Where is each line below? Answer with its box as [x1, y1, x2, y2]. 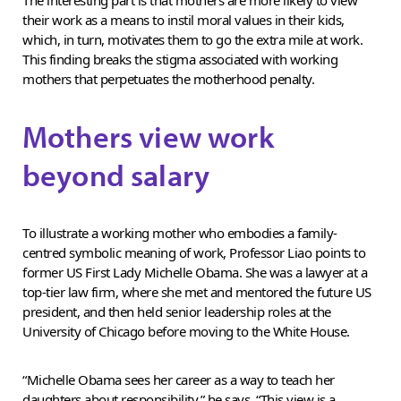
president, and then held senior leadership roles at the [22, 302, 331, 320]
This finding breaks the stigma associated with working [22, 49, 337, 68]
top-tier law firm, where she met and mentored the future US [22, 282, 371, 301]
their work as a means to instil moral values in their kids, [22, 10, 345, 29]
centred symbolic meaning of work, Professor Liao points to [22, 243, 365, 261]
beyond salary [22, 154, 210, 194]
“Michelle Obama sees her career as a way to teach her [22, 370, 335, 388]
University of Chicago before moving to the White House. [22, 321, 350, 340]
